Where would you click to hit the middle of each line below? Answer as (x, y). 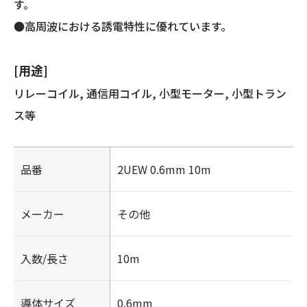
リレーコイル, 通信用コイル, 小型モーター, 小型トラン (150, 93)
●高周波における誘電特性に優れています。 (123, 26)
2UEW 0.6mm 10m (164, 169)
